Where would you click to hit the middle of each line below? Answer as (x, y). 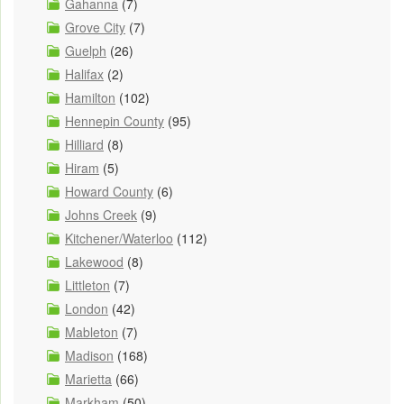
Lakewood (94, 261)
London (87, 308)
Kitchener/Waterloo (119, 238)
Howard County (109, 191)
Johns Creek (101, 214)
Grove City (95, 27)
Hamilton (90, 97)
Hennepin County (115, 120)
